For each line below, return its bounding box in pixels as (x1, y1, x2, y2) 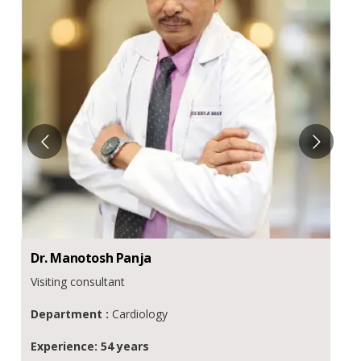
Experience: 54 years (31, 338, 149, 355)
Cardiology (112, 306, 168, 322)
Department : (31, 306, 112, 322)
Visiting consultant (31, 274, 125, 290)
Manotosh (50, 249, 114, 268)
